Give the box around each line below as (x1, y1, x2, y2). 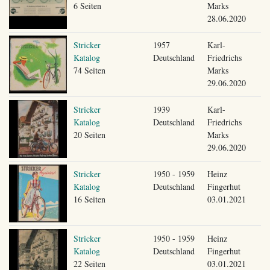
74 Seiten (73, 64, 105, 76)
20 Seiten (73, 128, 105, 140)
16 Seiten (73, 193, 105, 205)
